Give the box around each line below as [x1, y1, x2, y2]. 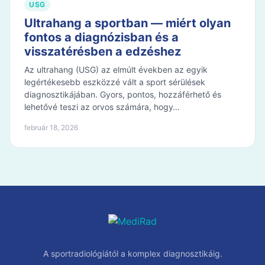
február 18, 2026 [24, 123, 78, 132]
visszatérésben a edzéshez [24, 44, 181, 59]
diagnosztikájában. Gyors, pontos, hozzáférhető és [24, 89, 221, 99]
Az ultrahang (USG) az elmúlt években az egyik [24, 64, 208, 75]
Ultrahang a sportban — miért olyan [24, 16, 231, 30]
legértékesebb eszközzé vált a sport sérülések [24, 77, 205, 87]
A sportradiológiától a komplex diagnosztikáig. [43, 248, 222, 258]
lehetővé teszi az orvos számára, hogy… [24, 102, 180, 112]
